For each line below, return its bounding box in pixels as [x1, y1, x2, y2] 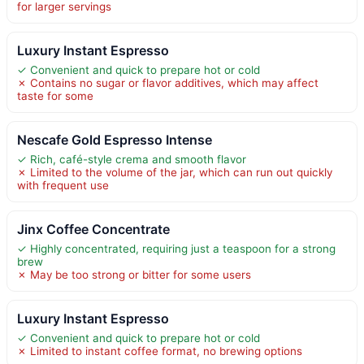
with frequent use [17, 178, 109, 192]
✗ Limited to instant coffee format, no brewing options [17, 344, 302, 357]
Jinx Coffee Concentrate [17, 220, 170, 237]
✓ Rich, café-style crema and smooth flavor [17, 152, 246, 166]
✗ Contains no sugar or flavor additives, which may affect [17, 76, 318, 89]
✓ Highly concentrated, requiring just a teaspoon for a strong [17, 241, 336, 255]
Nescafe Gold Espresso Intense [17, 131, 212, 148]
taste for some [17, 89, 93, 102]
